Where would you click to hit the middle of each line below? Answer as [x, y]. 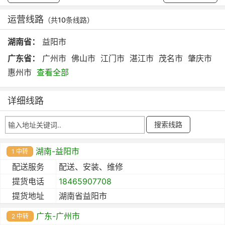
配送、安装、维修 [91, 166]
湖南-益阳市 [58, 151]
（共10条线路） [69, 20]
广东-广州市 [58, 216]
